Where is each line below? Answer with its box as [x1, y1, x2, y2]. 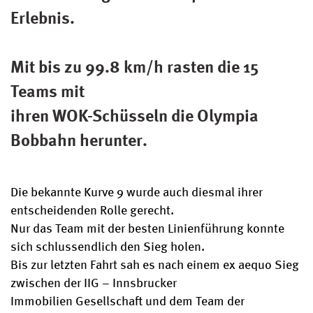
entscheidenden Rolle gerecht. [10, 199, 175, 218]
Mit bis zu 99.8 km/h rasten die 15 [10, 53, 259, 79]
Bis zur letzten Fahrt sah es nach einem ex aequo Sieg [10, 254, 300, 272]
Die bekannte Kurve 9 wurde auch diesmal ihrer [10, 181, 263, 200]
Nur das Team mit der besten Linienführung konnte [10, 217, 285, 236]
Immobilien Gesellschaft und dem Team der [10, 290, 245, 309]
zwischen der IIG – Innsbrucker [10, 272, 177, 291]
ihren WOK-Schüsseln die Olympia [10, 102, 259, 128]
